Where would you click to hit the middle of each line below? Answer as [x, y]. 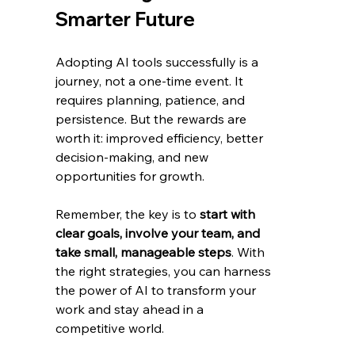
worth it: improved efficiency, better [161, 138]
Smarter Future [126, 19]
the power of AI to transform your [158, 290]
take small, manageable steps [144, 252]
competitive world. [110, 328]
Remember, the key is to [128, 214]
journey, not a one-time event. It [151, 81]
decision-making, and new [134, 157]
